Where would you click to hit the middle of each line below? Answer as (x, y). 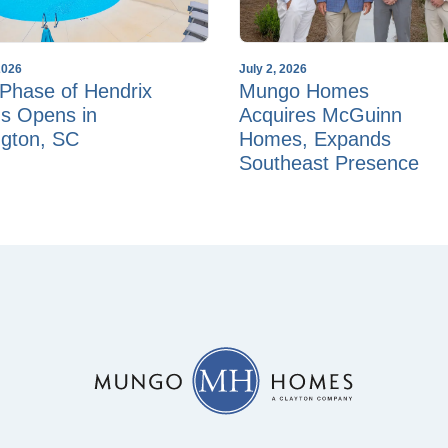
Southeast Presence (329, 162)
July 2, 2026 (273, 68)
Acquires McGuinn (320, 114)
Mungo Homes (304, 90)
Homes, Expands (315, 138)
